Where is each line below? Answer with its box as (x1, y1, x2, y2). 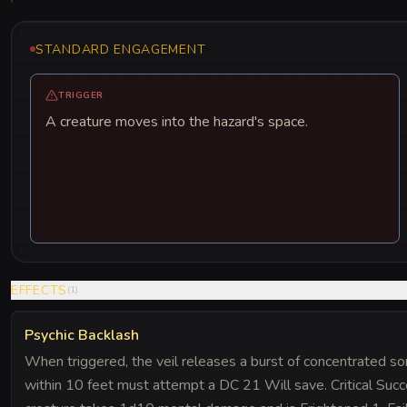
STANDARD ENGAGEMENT (35, 40, 206, 58)
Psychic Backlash (25, 324, 139, 345)
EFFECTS (11, 281, 67, 299)
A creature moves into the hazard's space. (45, 111, 308, 132)
